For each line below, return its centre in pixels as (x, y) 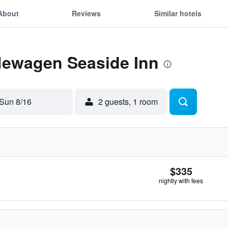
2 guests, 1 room (128, 102)
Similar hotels (178, 13)
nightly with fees (181, 180)
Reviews (87, 13)
